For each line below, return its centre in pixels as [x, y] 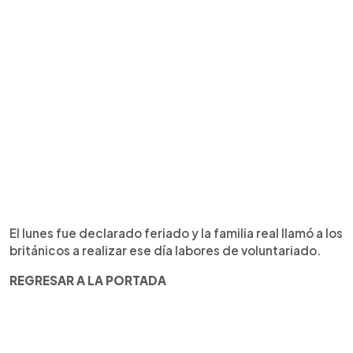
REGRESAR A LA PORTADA [88, 280]
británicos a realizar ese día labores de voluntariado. [165, 250]
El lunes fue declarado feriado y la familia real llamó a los [176, 233]
